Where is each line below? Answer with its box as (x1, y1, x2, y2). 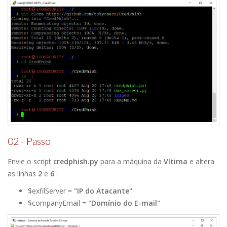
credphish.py (53, 157, 98, 167)
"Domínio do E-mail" (88, 198, 160, 208)
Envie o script (8, 157, 53, 167)
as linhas (8, 169, 38, 179)
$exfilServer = (28, 186, 74, 196)
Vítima (164, 157, 187, 167)
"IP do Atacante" (74, 186, 132, 196)
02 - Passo (8, 135, 51, 147)
